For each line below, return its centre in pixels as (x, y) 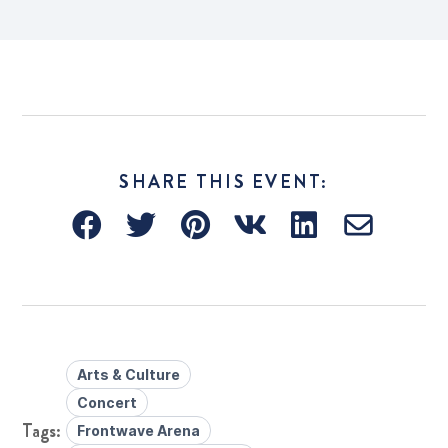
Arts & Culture (128, 374)
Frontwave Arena (138, 430)
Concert (107, 402)
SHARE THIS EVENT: (224, 181)
